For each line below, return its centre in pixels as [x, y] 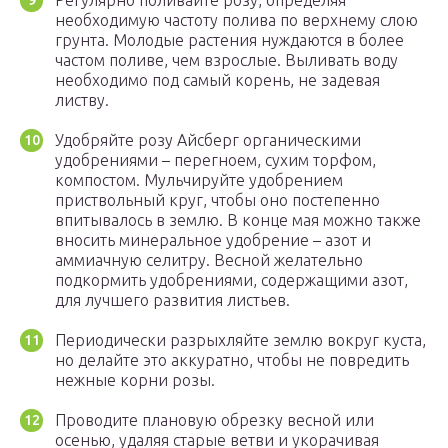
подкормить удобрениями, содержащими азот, [231, 280]
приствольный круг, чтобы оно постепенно [217, 200]
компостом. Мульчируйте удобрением [199, 180]
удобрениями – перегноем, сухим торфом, [215, 160]
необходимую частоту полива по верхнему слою [236, 20]
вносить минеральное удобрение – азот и [213, 240]
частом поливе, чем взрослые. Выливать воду [226, 60]
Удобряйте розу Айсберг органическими [208, 140]
